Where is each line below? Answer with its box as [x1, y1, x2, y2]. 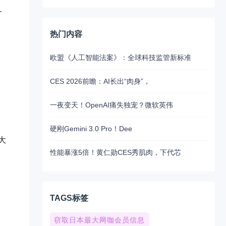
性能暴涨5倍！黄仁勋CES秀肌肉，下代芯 [49, 148, 181, 156]
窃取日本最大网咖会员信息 [54, 216, 145, 224]
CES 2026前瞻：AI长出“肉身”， [49, 77, 150, 85]
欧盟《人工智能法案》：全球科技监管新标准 [49, 53, 191, 62]
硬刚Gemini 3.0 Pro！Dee [49, 125, 132, 133]
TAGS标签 [49, 194, 88, 202]
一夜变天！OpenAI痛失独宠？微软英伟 [49, 101, 173, 109]
